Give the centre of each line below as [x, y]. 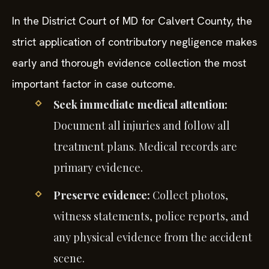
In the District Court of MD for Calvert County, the [132, 21]
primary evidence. [98, 168]
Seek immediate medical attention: [140, 105]
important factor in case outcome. [94, 84]
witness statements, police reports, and [151, 216]
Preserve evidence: [101, 195]
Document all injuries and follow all [141, 126]
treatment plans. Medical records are [145, 147]
